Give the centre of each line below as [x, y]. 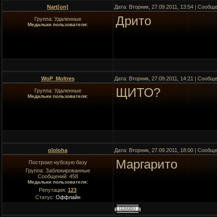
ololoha [58, 150]
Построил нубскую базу [58, 162]
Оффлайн [68, 197]
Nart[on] [58, 7]
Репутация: [53, 190]
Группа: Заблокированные [58, 170]
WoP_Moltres [58, 78]
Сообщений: [53, 176]
